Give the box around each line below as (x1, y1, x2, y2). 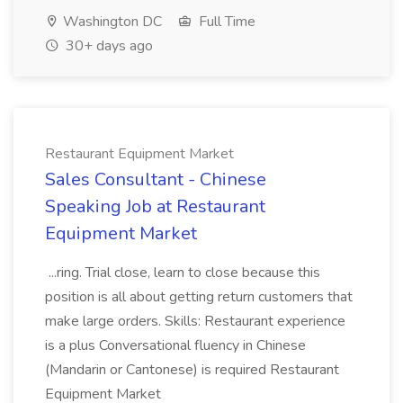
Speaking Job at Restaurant (45, 194, 265, 219)
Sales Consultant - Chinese (45, 167, 266, 192)
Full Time (195, 12, 255, 31)
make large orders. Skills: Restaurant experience (45, 311, 345, 331)
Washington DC (59, 12, 162, 31)
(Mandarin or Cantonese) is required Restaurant (45, 360, 339, 380)
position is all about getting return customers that (45, 287, 353, 307)
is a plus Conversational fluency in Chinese (45, 336, 306, 355)
